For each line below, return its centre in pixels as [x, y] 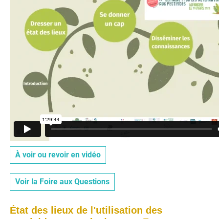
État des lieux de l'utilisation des [86, 210]
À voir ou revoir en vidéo [58, 154]
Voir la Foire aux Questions [62, 182]
